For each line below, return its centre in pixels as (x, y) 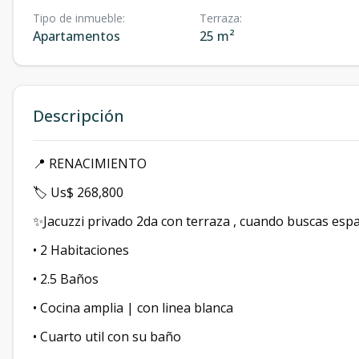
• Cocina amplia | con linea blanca (133, 308)
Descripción (79, 116)
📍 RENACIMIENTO (90, 164)
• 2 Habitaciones (81, 250)
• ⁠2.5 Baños (66, 279)
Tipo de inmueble (78, 18)
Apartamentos (77, 36)
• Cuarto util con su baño (107, 337)
